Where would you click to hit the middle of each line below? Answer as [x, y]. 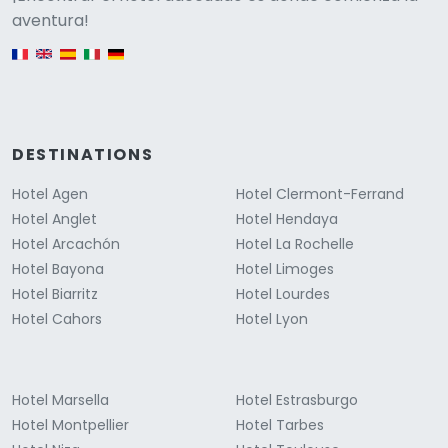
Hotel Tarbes [280, 425]
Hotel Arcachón [66, 244]
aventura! [50, 21]
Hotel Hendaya [287, 219]
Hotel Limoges [285, 269]
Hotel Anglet [54, 219]
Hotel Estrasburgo [297, 400]
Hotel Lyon [272, 319]
